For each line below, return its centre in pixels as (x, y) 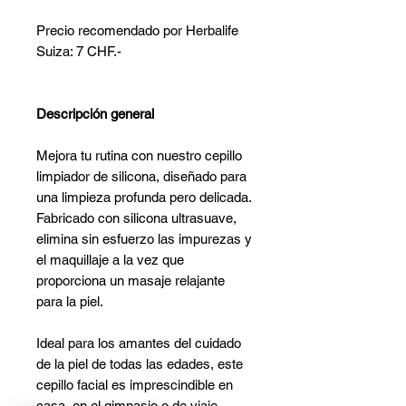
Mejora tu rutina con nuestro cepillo (139, 156)
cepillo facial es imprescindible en (135, 385)
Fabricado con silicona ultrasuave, (136, 218)
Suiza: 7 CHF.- (79, 52)
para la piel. (70, 302)
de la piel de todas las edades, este (140, 364)
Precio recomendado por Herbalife (137, 31)
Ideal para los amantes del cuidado (139, 343)
